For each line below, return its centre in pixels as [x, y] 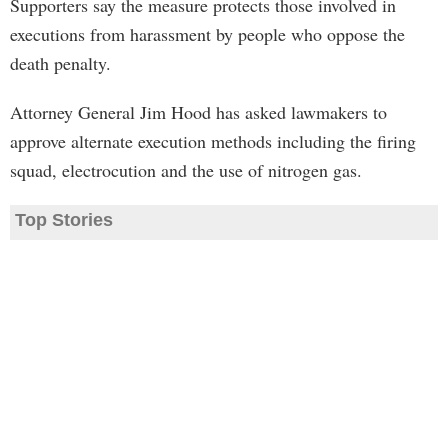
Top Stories [64, 220]
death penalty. [60, 63]
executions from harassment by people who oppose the [207, 34]
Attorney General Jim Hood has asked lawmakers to [198, 112]
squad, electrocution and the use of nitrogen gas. [186, 170]
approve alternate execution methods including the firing [213, 141]
